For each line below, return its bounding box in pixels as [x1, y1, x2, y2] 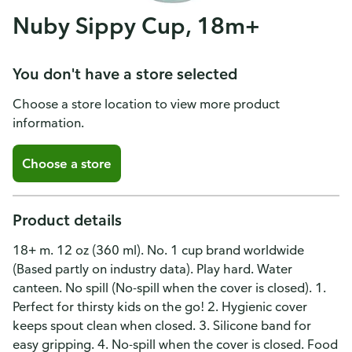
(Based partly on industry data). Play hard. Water [13, 261, 292, 277]
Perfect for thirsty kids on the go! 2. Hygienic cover [13, 299, 307, 314]
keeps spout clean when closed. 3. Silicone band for [13, 317, 311, 333]
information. [13, 115, 84, 130]
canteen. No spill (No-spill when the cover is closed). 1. [13, 280, 326, 295]
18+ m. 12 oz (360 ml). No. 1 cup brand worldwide [13, 242, 304, 258]
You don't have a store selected [13, 64, 237, 83]
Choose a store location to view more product [13, 96, 280, 112]
